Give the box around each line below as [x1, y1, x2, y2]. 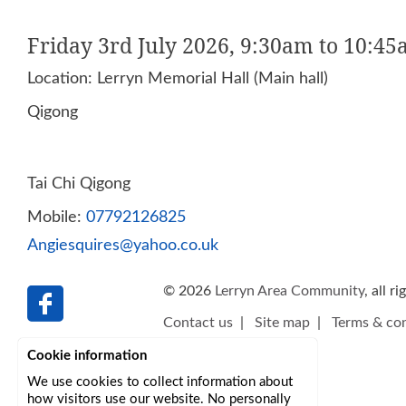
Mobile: [27, 209, 86, 225]
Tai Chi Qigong [27, 176, 130, 191]
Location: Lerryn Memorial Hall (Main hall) [27, 71, 328, 86]
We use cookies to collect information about [27, 375, 293, 389]
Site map [255, 315, 310, 330]
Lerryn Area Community [215, 284, 364, 298]
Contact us [163, 315, 233, 330]
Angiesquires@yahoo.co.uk [27, 237, 218, 253]
